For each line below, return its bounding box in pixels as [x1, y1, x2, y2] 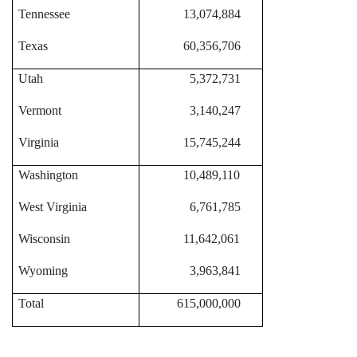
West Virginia [18, 200, 87, 214]
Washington [18, 168, 78, 182]
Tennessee [18, 7, 70, 22]
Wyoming [18, 264, 68, 278]
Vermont [18, 104, 61, 118]
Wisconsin [18, 232, 70, 246]
